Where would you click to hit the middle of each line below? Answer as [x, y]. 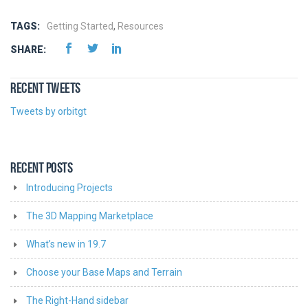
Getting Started [80, 26]
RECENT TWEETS [45, 88]
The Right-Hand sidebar [77, 301]
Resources [141, 26]
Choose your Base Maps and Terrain [104, 273]
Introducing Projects [69, 188]
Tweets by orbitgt [48, 112]
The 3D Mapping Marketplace [90, 216]
